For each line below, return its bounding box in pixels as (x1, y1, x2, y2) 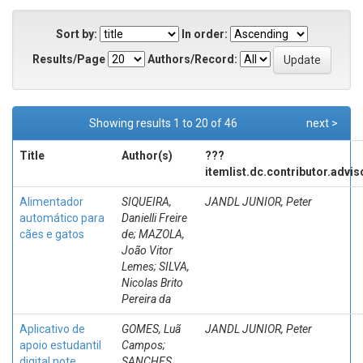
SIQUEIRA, (122, 195, 172, 208)
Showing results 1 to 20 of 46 (89, 117, 242, 130)
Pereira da (122, 293, 171, 305)
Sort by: (55, 28, 97, 41)
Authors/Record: (147, 52, 237, 66)
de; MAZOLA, (122, 228, 185, 241)
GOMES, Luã (122, 322, 181, 335)
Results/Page (32, 52, 105, 66)
